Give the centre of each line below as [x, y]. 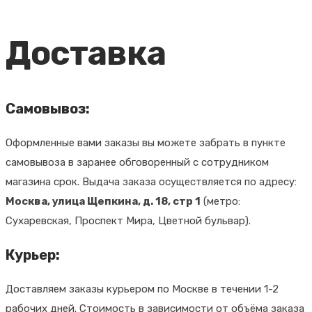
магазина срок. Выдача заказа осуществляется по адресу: [151, 181]
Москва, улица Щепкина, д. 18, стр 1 [103, 201]
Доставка [86, 53]
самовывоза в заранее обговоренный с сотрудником [137, 162]
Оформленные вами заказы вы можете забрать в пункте [146, 142]
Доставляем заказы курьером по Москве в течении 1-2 [142, 289]
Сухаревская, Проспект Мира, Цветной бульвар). [128, 220]
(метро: [220, 201]
